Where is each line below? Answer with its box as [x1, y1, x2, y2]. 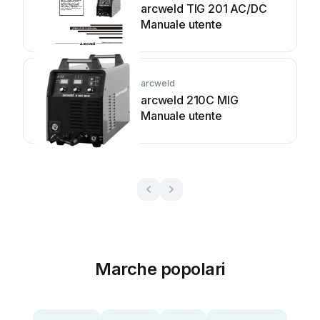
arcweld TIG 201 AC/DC [141, 1, 267, 16]
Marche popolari [95, 259, 225, 279]
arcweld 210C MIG [141, 93, 239, 107]
